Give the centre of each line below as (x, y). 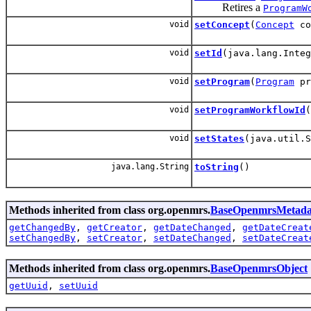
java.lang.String (148, 166)
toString (217, 167)
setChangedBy (42, 237)
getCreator (115, 227)
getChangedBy (42, 227)
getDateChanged (192, 227)
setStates (219, 138)
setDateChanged (192, 237)
